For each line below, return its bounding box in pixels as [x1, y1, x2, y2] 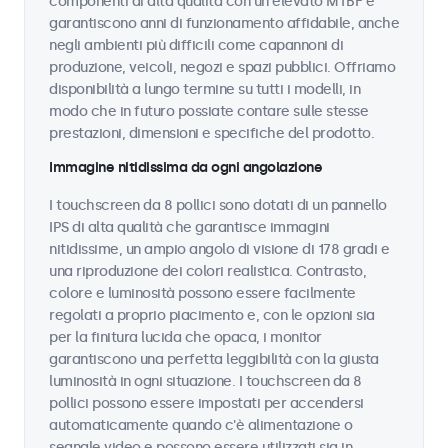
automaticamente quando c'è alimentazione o [49, 417, 352, 434]
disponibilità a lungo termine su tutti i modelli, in [49, 81, 360, 98]
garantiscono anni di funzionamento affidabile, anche [49, 15, 399, 32]
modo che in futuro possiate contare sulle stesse [49, 103, 368, 120]
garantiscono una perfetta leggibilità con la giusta [49, 351, 379, 368]
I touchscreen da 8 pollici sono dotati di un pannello [49, 197, 387, 214]
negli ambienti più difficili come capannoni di [49, 37, 343, 54]
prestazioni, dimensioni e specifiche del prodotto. [49, 125, 374, 142]
